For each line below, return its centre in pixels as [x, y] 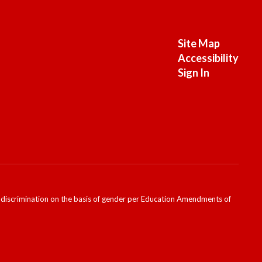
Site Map [199, 43]
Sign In [193, 73]
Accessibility [208, 58]
